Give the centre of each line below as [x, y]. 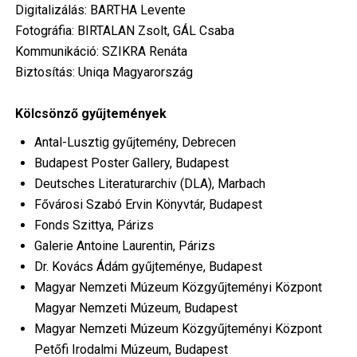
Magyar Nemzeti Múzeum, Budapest [135, 308]
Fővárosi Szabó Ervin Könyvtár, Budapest [148, 205]
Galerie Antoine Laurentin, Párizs [124, 246]
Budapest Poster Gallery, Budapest [131, 163]
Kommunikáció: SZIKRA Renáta [101, 52]
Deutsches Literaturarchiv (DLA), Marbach [149, 184]
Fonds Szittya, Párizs [94, 226]
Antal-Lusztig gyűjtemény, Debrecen [135, 143]
